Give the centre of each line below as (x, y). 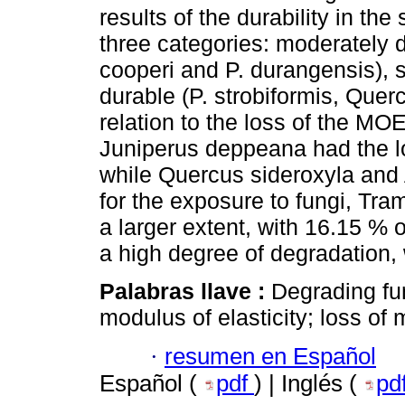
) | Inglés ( (309, 383)
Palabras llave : (185, 292)
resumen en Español (270, 356)
